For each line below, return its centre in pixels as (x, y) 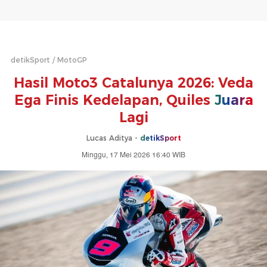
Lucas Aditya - (113, 138)
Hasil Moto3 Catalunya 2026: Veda (133, 83)
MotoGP (72, 60)
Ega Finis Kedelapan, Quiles (112, 100)
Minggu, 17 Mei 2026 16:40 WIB (133, 155)
